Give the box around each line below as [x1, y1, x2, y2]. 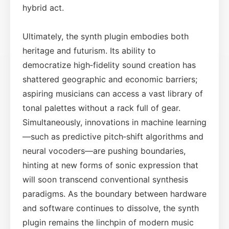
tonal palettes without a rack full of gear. [22, 102, 180, 113]
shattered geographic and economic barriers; [22, 74, 197, 84]
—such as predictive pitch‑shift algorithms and [22, 131, 203, 142]
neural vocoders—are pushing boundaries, [22, 145, 186, 156]
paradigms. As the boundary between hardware [22, 188, 207, 199]
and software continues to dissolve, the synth [22, 202, 199, 213]
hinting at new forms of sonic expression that [22, 159, 198, 170]
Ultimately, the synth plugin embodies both [22, 31, 189, 41]
